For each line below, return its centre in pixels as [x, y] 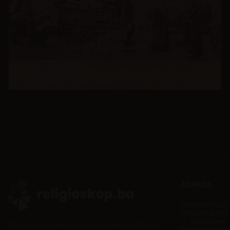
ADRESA [196, 185]
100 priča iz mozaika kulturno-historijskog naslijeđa [82, 224]
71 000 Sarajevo [203, 221]
